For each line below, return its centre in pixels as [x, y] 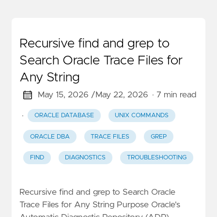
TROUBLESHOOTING [156, 158]
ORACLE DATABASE [64, 116]
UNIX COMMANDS [142, 116]
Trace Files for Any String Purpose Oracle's [100, 205]
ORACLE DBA [50, 137]
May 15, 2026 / [66, 95]
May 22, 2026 [122, 95]
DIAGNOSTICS [85, 158]
